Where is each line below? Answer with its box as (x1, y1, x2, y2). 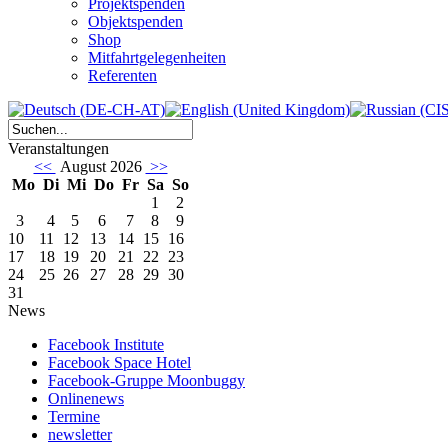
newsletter (48, 426, 112, 444)
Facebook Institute (48, 336, 164, 354)
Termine (48, 408, 100, 426)
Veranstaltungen (8, 140, 109, 158)
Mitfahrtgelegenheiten (88, 49, 226, 67)
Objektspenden (88, 13, 183, 31)
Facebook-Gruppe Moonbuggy (48, 372, 245, 390)
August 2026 (55, 158, 146, 176)
